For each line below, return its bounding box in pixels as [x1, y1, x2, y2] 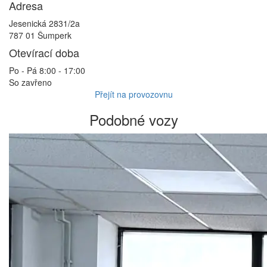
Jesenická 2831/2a [9, 17, 80, 30]
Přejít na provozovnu [94, 88, 173, 101]
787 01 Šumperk [9, 29, 72, 42]
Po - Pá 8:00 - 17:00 [9, 64, 85, 77]
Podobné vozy [89, 109, 178, 131]
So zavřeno [9, 76, 52, 89]
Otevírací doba [9, 45, 79, 61]
